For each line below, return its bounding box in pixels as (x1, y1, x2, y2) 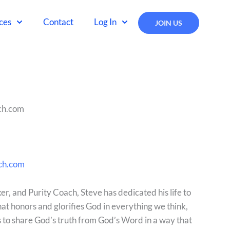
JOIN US (155, 18, 182, 27)
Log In (94, 16, 117, 27)
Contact (43, 16, 74, 27)
